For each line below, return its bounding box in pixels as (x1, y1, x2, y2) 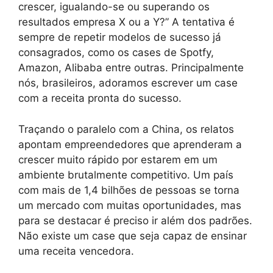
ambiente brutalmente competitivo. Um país (18, 168, 233, 181)
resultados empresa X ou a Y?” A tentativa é (18, 16, 235, 29)
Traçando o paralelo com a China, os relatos (18, 122, 234, 135)
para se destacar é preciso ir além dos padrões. (18, 214, 252, 227)
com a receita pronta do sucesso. (18, 92, 182, 105)
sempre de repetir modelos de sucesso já (18, 31, 221, 44)
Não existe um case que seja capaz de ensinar (18, 229, 247, 242)
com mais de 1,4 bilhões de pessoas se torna (18, 183, 239, 196)
